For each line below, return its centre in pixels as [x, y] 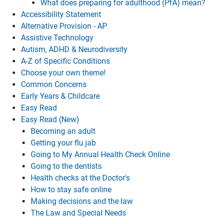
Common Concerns [54, 84]
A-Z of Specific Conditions [65, 61]
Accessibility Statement [61, 14]
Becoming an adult [63, 131]
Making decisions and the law [82, 201]
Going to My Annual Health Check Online [100, 154]
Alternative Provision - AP [64, 26]
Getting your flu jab [63, 143]
